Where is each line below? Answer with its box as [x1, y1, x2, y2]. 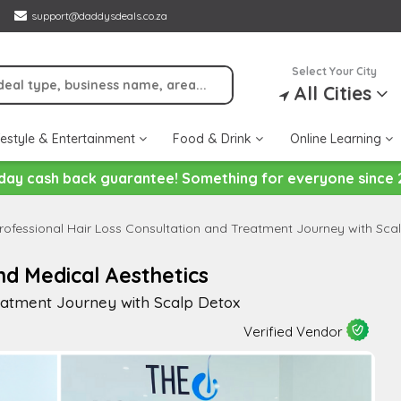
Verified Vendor [243, 322, 346, 340]
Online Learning [289, 131, 385, 148]
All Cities [294, 81, 372, 105]
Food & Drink [173, 131, 255, 148]
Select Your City [291, 64, 377, 78]
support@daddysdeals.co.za [31, 9, 167, 22]
